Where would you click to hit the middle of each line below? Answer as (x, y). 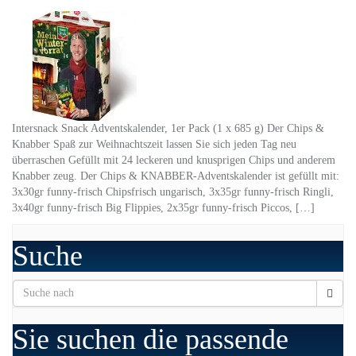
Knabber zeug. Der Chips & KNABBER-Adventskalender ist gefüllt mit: (176, 176)
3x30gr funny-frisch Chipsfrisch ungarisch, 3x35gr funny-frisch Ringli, (173, 192)
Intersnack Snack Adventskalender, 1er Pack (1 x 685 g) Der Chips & (168, 129)
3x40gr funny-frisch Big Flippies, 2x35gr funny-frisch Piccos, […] (163, 208)
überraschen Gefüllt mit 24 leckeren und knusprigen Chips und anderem (174, 161)
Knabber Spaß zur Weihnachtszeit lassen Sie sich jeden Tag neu (154, 145)
